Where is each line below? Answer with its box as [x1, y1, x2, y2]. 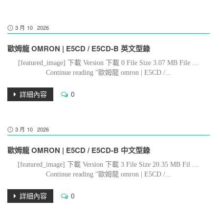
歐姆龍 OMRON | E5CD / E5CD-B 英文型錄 [7, 43, 150, 54]
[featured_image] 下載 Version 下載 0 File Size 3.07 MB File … [18, 59, 199, 66]
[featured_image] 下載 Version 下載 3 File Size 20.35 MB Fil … [18, 161, 199, 168]
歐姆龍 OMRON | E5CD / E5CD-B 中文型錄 [7, 145, 150, 155]
